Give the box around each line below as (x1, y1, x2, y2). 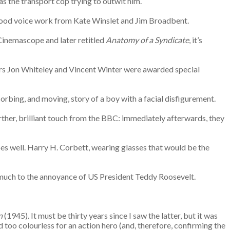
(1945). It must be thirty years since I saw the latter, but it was (3, 210, 218, 220)
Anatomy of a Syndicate (106, 35, 189, 45)
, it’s (189, 35, 202, 45)
